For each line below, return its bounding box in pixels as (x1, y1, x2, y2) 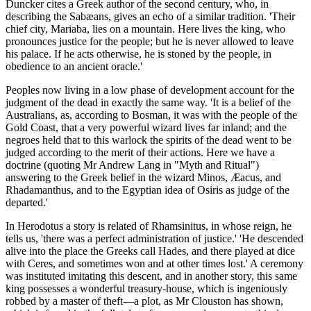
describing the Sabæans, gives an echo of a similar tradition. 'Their (6, 10, 295, 23)
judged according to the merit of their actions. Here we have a (6, 146, 275, 159)
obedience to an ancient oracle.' (6, 60, 142, 73)
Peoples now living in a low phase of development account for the (6, 84, 294, 96)
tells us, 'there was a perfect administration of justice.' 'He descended (6, 233, 303, 245)
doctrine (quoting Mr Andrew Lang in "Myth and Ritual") (6, 159, 259, 171)
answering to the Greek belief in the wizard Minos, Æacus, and (6, 171, 281, 184)
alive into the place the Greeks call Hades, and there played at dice (6, 245, 295, 258)
